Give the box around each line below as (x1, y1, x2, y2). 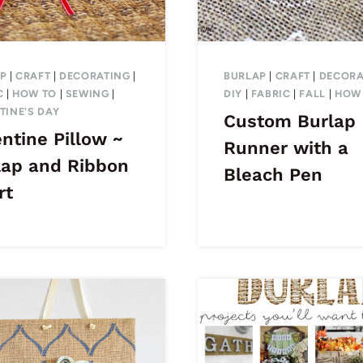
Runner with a (224, 138, 348, 159)
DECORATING (59, 70, 130, 83)
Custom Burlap (224, 111, 356, 132)
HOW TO (12, 88, 57, 100)
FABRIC (250, 88, 291, 100)
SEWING (65, 88, 109, 100)
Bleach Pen (224, 164, 322, 186)
